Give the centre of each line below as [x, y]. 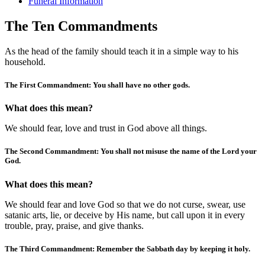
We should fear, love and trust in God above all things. [106, 128]
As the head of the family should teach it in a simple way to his [122, 51]
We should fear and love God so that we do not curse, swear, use [125, 204]
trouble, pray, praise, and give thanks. [74, 225]
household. [25, 62]
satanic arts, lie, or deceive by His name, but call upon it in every [125, 215]
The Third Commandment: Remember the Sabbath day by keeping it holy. [127, 248]
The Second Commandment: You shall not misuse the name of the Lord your [131, 151]
